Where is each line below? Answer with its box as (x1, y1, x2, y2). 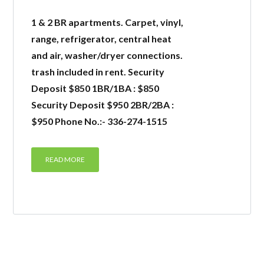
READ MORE (45, 155, 85, 164)
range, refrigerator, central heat (31, 33, 172, 44)
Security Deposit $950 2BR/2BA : (31, 99, 174, 110)
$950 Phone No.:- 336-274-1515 (31, 115, 168, 127)
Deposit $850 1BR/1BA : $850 (31, 82, 160, 94)
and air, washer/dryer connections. (31, 49, 183, 61)
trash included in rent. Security (31, 66, 165, 77)
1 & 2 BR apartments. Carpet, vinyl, (31, 16, 184, 28)
